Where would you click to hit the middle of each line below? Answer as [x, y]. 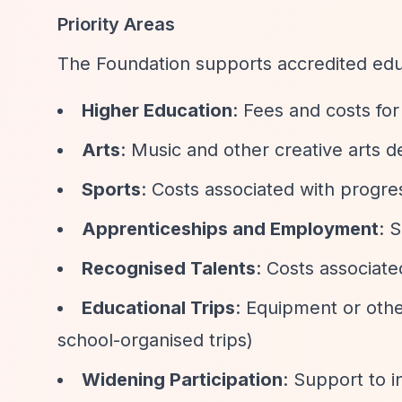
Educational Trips [158, 308]
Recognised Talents [169, 268]
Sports [111, 189]
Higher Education [157, 110]
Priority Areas [116, 24]
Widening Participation [182, 380]
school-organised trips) [155, 340]
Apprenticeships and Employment [230, 229]
